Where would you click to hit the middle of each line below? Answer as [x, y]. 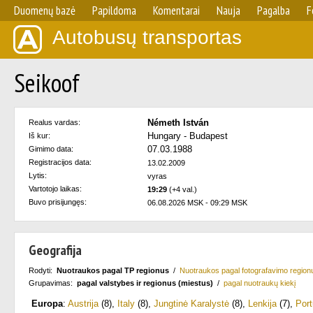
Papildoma [114, 10]
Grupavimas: [53, 283]
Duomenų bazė [45, 10]
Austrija [83, 304]
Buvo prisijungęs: [58, 202]
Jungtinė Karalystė [191, 304]
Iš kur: [39, 136]
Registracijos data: [60, 162]
